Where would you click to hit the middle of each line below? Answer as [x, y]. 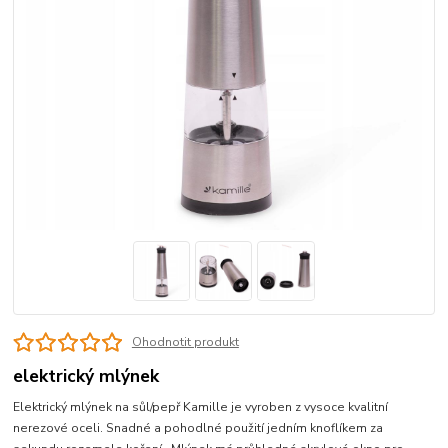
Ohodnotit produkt [185, 342]
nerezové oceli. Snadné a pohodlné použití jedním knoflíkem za [198, 427]
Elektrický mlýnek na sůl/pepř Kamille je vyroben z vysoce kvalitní [201, 406]
